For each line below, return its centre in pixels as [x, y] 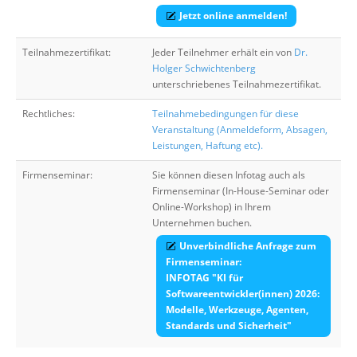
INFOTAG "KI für [204, 278]
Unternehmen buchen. [202, 223]
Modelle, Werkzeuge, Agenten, [237, 310]
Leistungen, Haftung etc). [208, 145]
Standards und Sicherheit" [229, 326]
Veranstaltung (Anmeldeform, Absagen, [240, 129]
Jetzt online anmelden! [233, 16]
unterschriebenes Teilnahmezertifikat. [237, 84]
